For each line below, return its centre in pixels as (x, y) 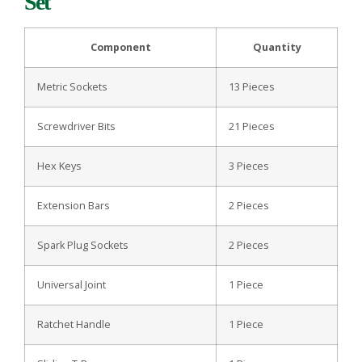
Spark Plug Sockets (83, 246)
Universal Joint (72, 285)
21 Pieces (252, 127)
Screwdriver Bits (76, 127)
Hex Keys (59, 166)
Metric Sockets (72, 87)
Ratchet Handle (74, 325)
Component (120, 48)
